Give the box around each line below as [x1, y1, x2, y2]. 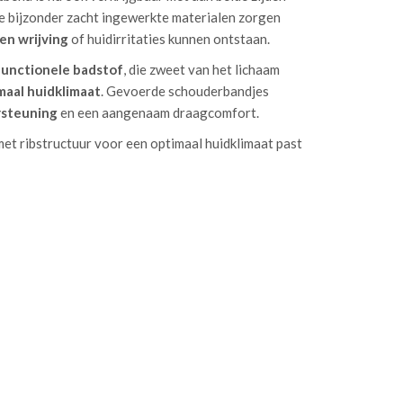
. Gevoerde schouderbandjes [101, 83, 269, 99]
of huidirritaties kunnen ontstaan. [68, 31, 270, 47]
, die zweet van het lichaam [123, 61, 280, 77]
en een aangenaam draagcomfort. [58, 104, 259, 121]
